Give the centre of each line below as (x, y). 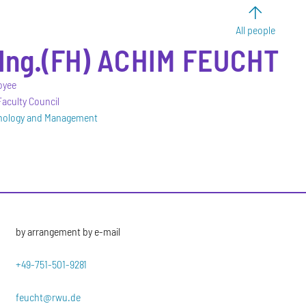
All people (255, 30)
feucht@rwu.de (48, 296)
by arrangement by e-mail (68, 231)
